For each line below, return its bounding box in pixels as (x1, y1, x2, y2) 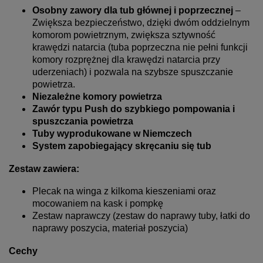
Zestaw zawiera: (9, 164, 79, 174)
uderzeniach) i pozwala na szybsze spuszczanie (32, 66, 233, 77)
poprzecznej (178, 5, 233, 15)
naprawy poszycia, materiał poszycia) (32, 222, 188, 233)
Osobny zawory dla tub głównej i (32, 5, 176, 15)
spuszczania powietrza (32, 116, 133, 126)
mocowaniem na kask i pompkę (32, 198, 163, 208)
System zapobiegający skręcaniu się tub (32, 140, 211, 151)
